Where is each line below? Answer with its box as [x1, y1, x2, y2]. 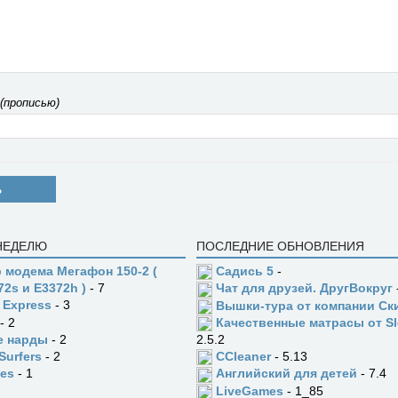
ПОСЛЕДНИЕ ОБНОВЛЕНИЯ [195, 239, 364, 253]
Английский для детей [215, 366, 357, 381]
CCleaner [215, 349, 271, 364]
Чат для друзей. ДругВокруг [215, 281, 393, 296]
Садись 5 [215, 264, 274, 278]
